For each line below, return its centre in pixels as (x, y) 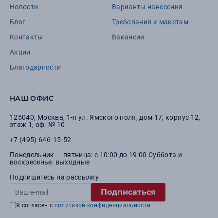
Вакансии (128, 37)
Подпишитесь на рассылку (54, 177)
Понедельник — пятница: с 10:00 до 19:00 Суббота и (96, 155)
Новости (24, 7)
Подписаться (128, 192)
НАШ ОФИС (32, 98)
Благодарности (36, 67)
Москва (50, 117)
